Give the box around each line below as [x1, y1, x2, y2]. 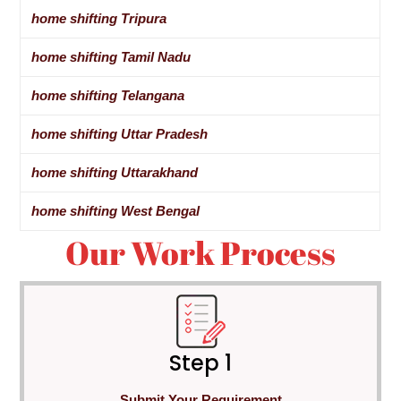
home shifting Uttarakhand [31, 165, 199, 181]
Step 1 [169, 347, 232, 378]
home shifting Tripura [31, 11, 167, 27]
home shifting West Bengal [31, 203, 200, 219]
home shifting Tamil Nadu [31, 49, 192, 65]
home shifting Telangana [31, 88, 185, 104]
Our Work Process [65, 231, 336, 275]
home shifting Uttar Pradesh [31, 126, 209, 142]
